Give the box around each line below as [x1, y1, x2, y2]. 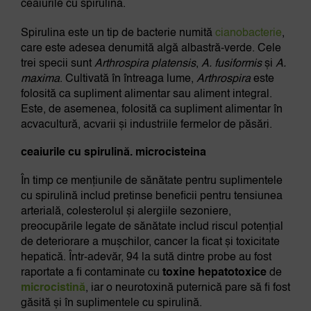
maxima [20, 74, 60, 85]
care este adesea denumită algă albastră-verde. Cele [20, 43, 281, 55]
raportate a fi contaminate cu [20, 267, 162, 279]
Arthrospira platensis [94, 58, 196, 70]
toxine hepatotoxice [162, 267, 269, 279]
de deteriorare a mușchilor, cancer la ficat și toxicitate [20, 237, 280, 249]
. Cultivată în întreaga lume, [59, 74, 196, 85]
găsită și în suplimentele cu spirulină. [20, 298, 202, 310]
